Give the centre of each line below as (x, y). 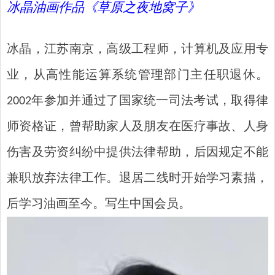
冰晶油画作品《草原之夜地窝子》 (103, 9)
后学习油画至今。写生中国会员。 (99, 205)
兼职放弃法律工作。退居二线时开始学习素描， (137, 179)
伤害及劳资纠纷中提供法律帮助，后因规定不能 (137, 153)
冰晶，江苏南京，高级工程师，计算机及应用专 (137, 50)
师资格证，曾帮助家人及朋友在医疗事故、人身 (137, 127)
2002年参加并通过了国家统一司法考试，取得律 (137, 102)
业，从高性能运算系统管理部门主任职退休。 (137, 76)
